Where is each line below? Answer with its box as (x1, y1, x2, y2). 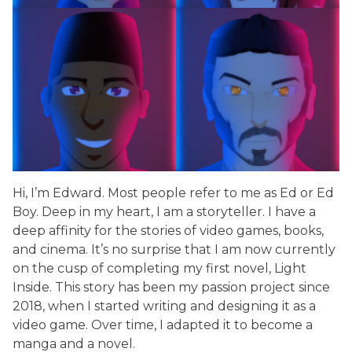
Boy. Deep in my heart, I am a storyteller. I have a (13, 203, 316, 219)
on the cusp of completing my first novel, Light (13, 260, 306, 276)
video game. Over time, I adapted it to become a (13, 317, 313, 332)
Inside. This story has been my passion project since (13, 279, 330, 295)
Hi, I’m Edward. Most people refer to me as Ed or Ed (13, 185, 334, 200)
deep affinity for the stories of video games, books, (13, 222, 324, 238)
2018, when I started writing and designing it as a (13, 298, 316, 313)
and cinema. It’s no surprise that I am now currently (13, 241, 335, 257)
